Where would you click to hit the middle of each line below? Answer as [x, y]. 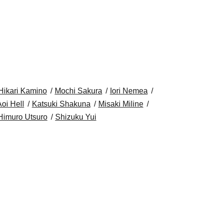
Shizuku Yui [76, 117]
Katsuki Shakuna [61, 104]
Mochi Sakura [78, 91]
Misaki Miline [121, 104]
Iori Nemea [129, 91]
